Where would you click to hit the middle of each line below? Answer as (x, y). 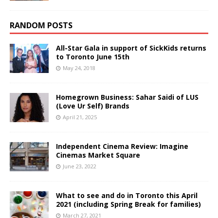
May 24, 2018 (79, 68)
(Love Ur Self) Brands (93, 106)
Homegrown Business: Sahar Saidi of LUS (127, 97)
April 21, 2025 (80, 117)
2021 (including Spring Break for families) (128, 204)
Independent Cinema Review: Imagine (122, 146)
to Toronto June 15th (93, 57)
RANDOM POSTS (41, 26)
